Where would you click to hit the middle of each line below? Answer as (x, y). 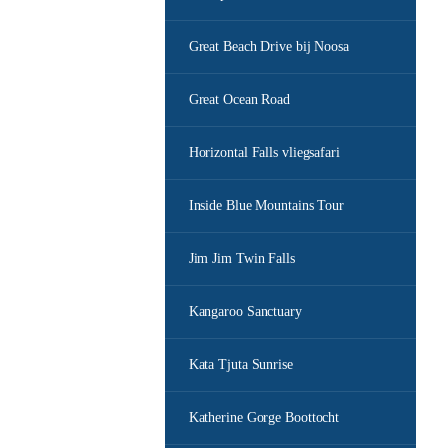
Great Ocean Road (239, 99)
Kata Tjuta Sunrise (240, 364)
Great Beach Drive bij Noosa (268, 46)
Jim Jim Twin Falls (241, 258)
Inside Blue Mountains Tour (266, 205)
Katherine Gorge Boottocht (264, 417)
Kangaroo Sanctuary (245, 311)
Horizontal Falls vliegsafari (264, 152)
